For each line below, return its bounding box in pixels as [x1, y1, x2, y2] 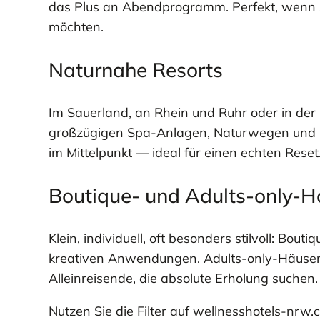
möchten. [48, 19, 104, 35]
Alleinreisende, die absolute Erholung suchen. [48, 270, 318, 286]
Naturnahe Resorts [48, 57, 223, 82]
